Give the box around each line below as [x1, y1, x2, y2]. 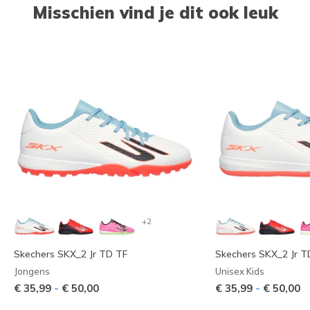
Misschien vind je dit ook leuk [32, 1, 278, 23]
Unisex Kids [215, 265, 264, 277]
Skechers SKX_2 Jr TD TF [14, 247, 127, 260]
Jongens [14, 265, 50, 277]
